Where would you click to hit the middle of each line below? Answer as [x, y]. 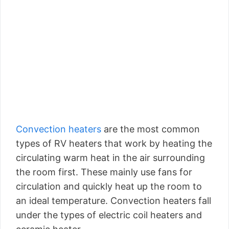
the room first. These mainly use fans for [104, 172]
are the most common [151, 129]
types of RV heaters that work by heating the [114, 143]
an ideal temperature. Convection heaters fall [113, 201]
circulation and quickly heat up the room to [109, 186]
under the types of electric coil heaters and [109, 215]
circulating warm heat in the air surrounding [110, 158]
